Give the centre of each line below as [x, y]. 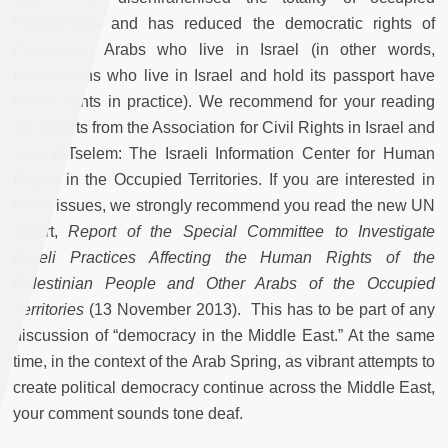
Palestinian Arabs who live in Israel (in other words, [224, 50]
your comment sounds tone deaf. [128, 414]
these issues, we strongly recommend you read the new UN [224, 206]
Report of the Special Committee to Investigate [252, 232]
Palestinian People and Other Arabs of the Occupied [224, 284]
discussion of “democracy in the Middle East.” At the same [224, 336]
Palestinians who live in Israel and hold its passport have [224, 76]
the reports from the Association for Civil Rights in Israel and [224, 128]
